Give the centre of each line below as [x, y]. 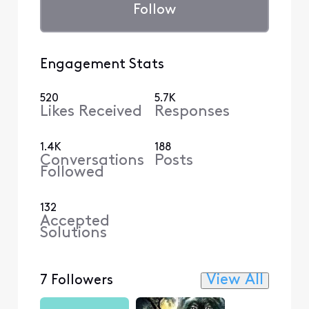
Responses [192, 112]
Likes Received [91, 112]
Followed [72, 172]
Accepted [74, 221]
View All [235, 280]
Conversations [92, 161]
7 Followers [76, 280]
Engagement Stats [102, 64]
